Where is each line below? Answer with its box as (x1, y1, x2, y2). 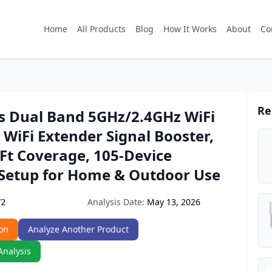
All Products (77, 23, 126, 35)
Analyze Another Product (28, 223, 129, 235)
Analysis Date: (87, 196, 144, 208)
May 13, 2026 (147, 196, 200, 208)
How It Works (163, 23, 217, 35)
